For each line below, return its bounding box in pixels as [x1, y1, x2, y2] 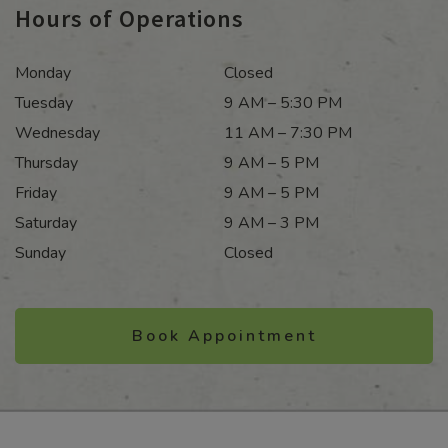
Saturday [15, 212, 77, 235]
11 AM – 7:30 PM [224, 122, 352, 145]
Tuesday [15, 92, 73, 115]
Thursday [15, 152, 78, 175]
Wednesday [15, 122, 100, 145]
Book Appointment [131, 325, 317, 347]
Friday [15, 182, 57, 205]
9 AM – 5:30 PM [224, 92, 342, 115]
